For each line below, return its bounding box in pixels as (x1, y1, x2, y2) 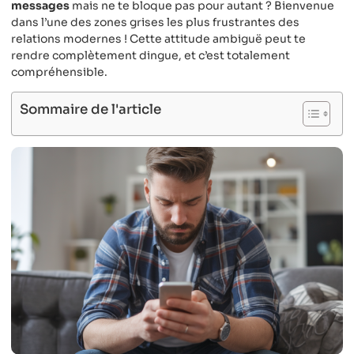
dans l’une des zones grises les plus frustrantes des (11, 14, 299, 29)
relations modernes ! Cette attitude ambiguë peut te (11, 31, 306, 46)
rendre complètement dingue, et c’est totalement (11, 47, 290, 62)
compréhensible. (11, 64, 107, 79)
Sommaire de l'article (20, 101, 161, 119)
